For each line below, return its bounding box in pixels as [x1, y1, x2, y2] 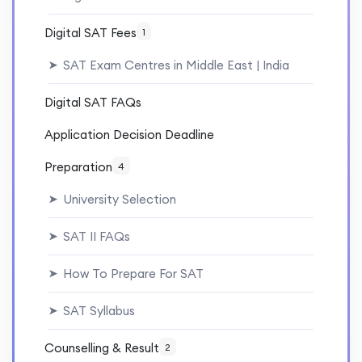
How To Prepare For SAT [59, 266, 204, 282]
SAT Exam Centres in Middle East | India [59, 57, 289, 74]
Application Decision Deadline [44, 127, 214, 143]
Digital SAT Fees [44, 25, 137, 41]
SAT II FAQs [59, 229, 130, 245]
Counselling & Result [44, 340, 159, 356]
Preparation [44, 159, 112, 175]
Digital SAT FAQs [44, 95, 141, 111]
